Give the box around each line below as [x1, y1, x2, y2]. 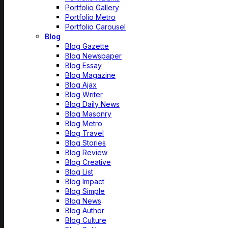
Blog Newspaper [65, 51, 122, 60]
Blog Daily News [65, 100, 120, 108]
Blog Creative [65, 158, 111, 166]
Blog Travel [65, 129, 104, 137]
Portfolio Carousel [65, 22, 126, 31]
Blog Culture [65, 216, 106, 224]
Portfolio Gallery [65, 3, 119, 12]
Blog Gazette [65, 42, 109, 50]
